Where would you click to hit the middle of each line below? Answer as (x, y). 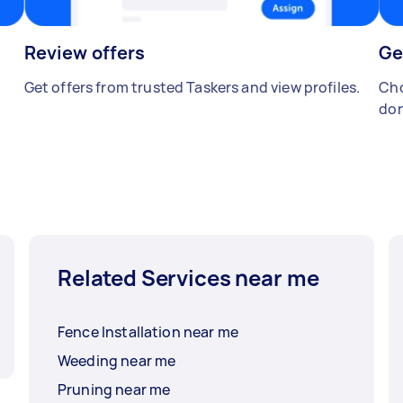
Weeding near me (117, 361)
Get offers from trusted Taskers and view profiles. (192, 88)
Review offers (85, 53)
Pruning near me (114, 390)
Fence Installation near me (148, 332)
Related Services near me (188, 278)
